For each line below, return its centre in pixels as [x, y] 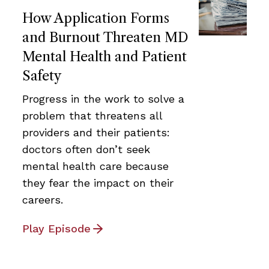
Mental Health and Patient [104, 57]
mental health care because [95, 166]
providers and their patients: [96, 133]
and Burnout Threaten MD [105, 38]
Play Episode [56, 229]
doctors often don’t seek [86, 150]
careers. [43, 200]
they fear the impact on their [98, 183]
